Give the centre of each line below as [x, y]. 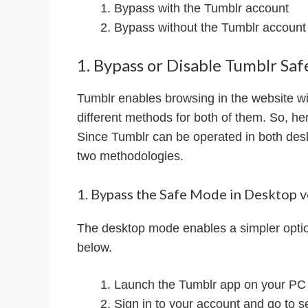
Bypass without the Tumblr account [210, 28]
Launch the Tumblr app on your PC [210, 284]
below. [95, 248]
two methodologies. [130, 156]
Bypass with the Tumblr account [201, 9]
